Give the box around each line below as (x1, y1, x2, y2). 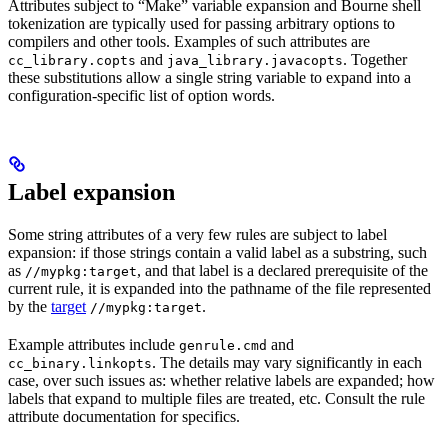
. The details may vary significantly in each (152, 354, 422, 372)
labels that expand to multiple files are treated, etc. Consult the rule (8, 390, 425, 408)
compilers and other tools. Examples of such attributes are (8, 33, 370, 51)
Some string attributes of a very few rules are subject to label (8, 226, 387, 244)
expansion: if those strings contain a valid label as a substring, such (8, 244, 427, 262)
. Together (343, 51, 407, 69)
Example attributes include (8, 336, 179, 354)
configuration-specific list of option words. (8, 87, 275, 105)
